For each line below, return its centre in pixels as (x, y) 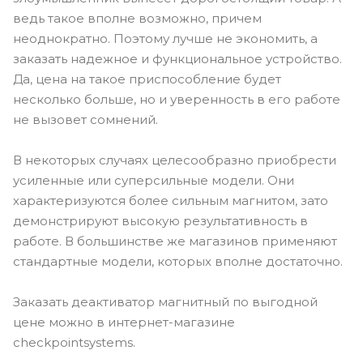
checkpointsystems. (74, 342)
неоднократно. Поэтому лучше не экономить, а (165, 38)
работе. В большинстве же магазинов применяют (175, 241)
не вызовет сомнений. (85, 120)
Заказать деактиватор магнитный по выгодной (165, 302)
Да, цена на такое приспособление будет (147, 79)
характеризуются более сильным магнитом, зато (171, 201)
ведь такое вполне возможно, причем (137, 18)
